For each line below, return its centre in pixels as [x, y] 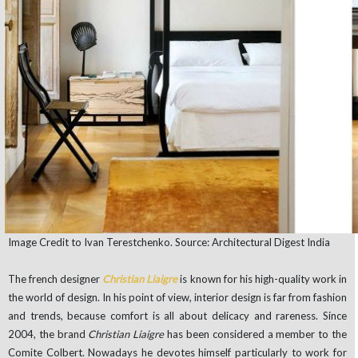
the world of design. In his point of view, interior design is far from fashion [177, 298]
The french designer [56, 279]
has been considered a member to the [256, 334]
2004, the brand [48, 334]
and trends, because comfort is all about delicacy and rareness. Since [177, 316]
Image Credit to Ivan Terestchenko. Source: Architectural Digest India [169, 243]
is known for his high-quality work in [263, 279]
